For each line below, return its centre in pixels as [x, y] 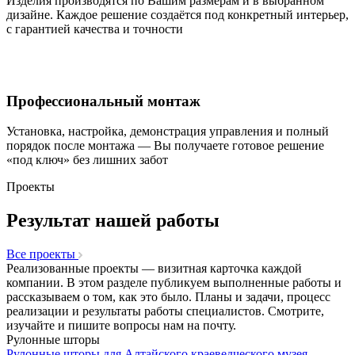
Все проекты [42, 254]
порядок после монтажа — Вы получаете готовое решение [165, 146]
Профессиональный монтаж [103, 101]
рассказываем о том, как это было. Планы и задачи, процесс [168, 297]
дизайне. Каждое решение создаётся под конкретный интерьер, [177, 14]
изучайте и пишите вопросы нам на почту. [121, 326]
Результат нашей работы [113, 221]
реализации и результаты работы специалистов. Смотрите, [165, 311]
